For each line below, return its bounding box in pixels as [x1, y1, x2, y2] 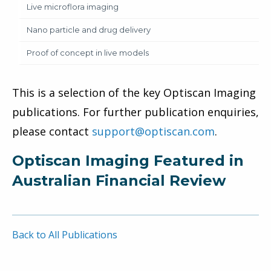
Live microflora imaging [27, 1, 119, 11]
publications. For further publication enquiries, [12, 104, 259, 119]
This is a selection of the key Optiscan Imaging [12, 85, 256, 100]
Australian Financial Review [12, 171, 226, 189]
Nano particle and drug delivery [27, 24, 151, 34]
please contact [12, 123, 92, 139]
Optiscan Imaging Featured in [12, 151, 244, 169]
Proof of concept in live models [27, 47, 149, 57]
